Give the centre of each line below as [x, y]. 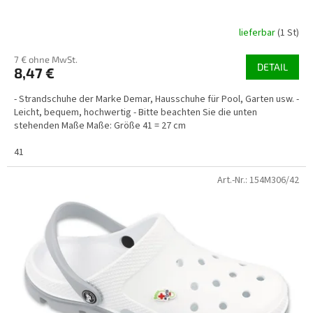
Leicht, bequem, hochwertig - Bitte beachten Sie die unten [136, 112]
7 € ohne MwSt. [46, 59]
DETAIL [272, 66]
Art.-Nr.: [233, 180]
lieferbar [258, 33]
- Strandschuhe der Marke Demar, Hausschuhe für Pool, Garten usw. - [156, 99]
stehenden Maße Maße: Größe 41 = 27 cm [100, 125]
